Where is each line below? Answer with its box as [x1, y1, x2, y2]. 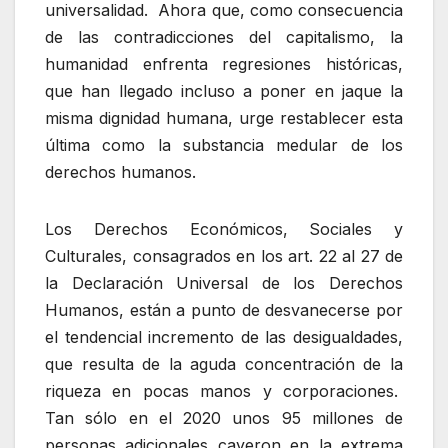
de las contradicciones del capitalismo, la [45, 27, 403, 48]
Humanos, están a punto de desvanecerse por [45, 300, 403, 321]
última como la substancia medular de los [45, 135, 403, 156]
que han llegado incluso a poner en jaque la [45, 81, 403, 102]
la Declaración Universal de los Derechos [45, 273, 403, 294]
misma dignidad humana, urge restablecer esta [45, 108, 403, 129]
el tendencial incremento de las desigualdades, [45, 327, 403, 348]
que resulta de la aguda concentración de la [45, 354, 403, 375]
